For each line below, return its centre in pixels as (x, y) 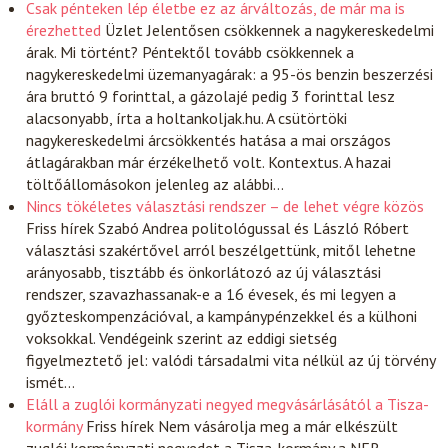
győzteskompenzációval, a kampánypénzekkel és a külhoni (222, 316)
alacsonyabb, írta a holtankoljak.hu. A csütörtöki (187, 118)
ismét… (51, 382)
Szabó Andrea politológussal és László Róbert (254, 228)
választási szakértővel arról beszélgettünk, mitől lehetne (221, 250)
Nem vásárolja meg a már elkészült (278, 426)
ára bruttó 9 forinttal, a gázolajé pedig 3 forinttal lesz (211, 96)
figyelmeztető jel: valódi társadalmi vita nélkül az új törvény (231, 360)
